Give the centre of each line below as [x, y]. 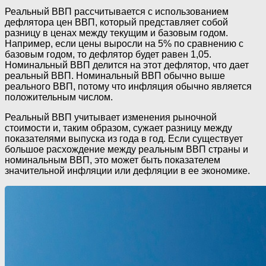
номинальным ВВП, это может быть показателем [113, 160]
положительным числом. [59, 97]
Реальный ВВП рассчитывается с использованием [117, 12]
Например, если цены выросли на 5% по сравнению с [124, 44]
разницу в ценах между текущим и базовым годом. [116, 33]
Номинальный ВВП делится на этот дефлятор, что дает [127, 65]
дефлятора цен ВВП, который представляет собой [116, 23]
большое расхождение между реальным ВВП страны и [126, 150]
